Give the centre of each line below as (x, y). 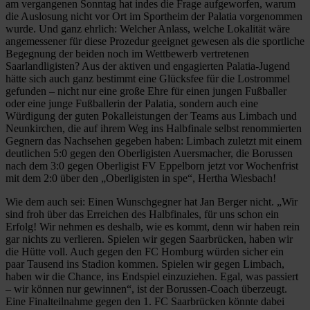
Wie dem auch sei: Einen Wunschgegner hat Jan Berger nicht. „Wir (152, 201)
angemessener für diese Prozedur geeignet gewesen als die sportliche (155, 41)
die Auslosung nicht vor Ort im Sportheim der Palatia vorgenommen (154, 16)
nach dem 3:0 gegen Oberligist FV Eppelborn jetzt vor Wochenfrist (152, 165)
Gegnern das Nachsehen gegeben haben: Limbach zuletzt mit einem (154, 140)
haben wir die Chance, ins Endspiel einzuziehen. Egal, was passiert (152, 276)
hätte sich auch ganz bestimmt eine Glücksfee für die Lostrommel (148, 78)
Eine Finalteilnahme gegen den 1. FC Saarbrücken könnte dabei (145, 301)
